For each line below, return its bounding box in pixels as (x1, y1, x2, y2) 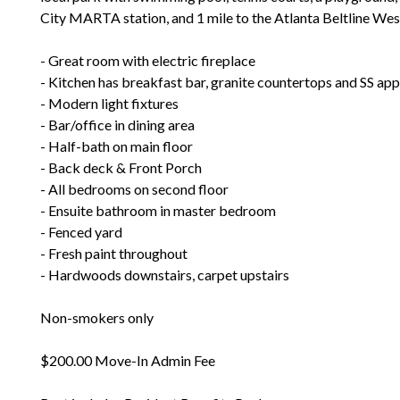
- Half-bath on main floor (40, 137, 193, 154)
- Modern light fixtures (40, 95, 179, 112)
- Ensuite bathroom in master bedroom (40, 202, 276, 219)
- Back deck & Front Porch (40, 159, 202, 176)
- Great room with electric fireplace (40, 52, 255, 69)
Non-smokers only (40, 309, 154, 326)
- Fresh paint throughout (40, 245, 187, 262)
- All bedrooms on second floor (40, 180, 229, 197)
